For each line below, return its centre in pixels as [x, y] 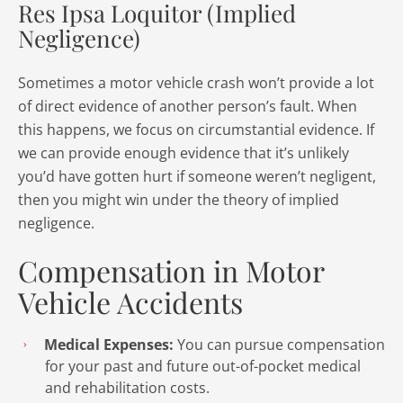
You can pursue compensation [279, 345]
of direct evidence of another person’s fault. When [188, 106]
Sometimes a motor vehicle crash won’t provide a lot [196, 83]
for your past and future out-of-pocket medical [203, 366]
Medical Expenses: [109, 345]
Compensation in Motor [171, 270]
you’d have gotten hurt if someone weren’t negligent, [197, 176]
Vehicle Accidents [130, 302]
